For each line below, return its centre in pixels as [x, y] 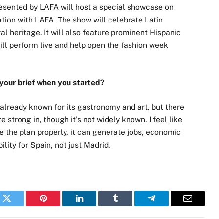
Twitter [19, 206]
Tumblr [128, 206]
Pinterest [58, 206]
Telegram [167, 206]
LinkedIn [95, 206]
